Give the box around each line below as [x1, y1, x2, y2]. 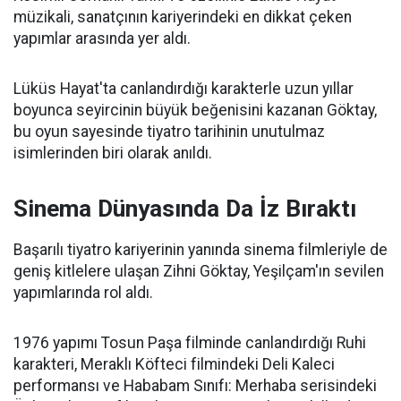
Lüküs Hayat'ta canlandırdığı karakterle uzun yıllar [13, 80, 354, 98]
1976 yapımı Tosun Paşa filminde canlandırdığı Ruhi [13, 334, 366, 352]
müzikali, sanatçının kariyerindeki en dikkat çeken [13, 8, 352, 26]
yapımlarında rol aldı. [13, 284, 153, 302]
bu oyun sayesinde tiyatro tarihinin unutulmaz [13, 123, 325, 141]
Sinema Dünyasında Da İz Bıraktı [13, 195, 356, 222]
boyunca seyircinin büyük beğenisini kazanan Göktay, [13, 101, 377, 119]
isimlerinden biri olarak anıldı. [13, 144, 212, 162]
